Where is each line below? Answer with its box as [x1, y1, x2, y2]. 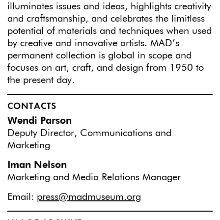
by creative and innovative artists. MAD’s [7, 38, 179, 48]
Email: [7, 192, 37, 202]
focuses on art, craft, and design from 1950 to [7, 62, 204, 73]
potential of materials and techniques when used [7, 26, 212, 36]
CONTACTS [7, 102, 57, 111]
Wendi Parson [7, 116, 72, 126]
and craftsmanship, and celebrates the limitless [7, 13, 205, 24]
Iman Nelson [7, 160, 67, 170]
